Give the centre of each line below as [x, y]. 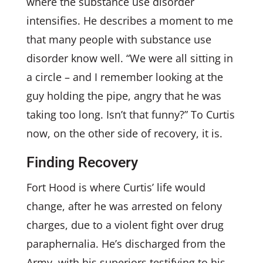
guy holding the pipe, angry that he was [124, 96]
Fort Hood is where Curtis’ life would [116, 187]
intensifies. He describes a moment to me [129, 21]
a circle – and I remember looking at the [124, 77]
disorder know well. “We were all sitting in [129, 58]
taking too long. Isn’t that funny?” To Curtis [130, 114]
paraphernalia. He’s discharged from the [126, 244]
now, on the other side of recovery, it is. [124, 133]
